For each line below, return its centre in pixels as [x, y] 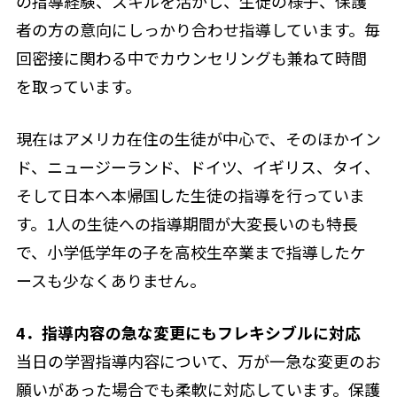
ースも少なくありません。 [110, 280]
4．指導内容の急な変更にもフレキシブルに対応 [188, 333]
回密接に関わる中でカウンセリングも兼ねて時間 [191, 58]
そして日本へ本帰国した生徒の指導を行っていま [190, 195]
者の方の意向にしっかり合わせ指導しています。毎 [198, 30]
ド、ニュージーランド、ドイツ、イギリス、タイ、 [198, 167]
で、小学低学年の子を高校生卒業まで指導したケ [191, 252]
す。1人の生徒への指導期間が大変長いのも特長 [187, 224]
